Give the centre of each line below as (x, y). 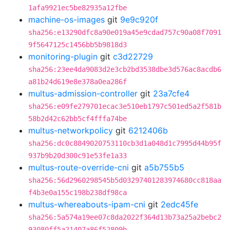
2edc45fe (179, 204)
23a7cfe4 (171, 93)
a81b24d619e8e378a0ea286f (78, 82)
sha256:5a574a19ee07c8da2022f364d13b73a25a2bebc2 (125, 217)
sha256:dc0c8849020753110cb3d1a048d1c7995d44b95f (125, 143)
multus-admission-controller (83, 93)
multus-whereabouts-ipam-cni (87, 204)
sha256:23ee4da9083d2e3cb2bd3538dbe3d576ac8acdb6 (125, 69)
